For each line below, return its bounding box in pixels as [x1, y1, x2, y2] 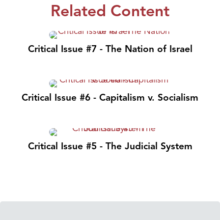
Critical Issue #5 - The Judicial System [27, 140, 192, 152]
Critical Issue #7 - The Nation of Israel [27, 43, 192, 55]
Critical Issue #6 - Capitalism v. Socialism [22, 91, 198, 104]
